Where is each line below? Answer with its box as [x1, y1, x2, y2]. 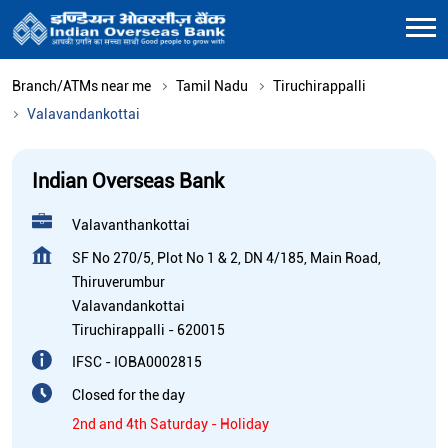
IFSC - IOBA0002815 [72, 353, 202, 370]
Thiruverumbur [72, 273, 165, 290]
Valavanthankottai [72, 216, 190, 233]
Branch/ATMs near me [12, 77, 151, 94]
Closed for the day [72, 386, 185, 403]
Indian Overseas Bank [32, 168, 224, 193]
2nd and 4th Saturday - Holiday [72, 415, 269, 432]
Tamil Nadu [176, 77, 248, 94]
